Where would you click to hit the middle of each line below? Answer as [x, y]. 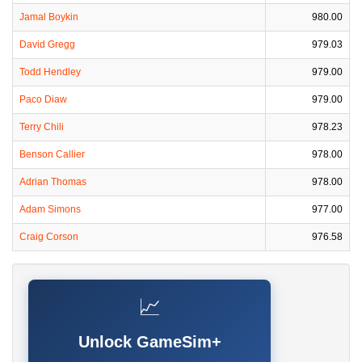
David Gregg [47, 44]
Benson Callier [52, 154]
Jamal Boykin [49, 17]
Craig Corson [49, 237]
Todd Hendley [50, 72]
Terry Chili [42, 127]
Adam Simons [50, 209]
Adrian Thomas [53, 182]
